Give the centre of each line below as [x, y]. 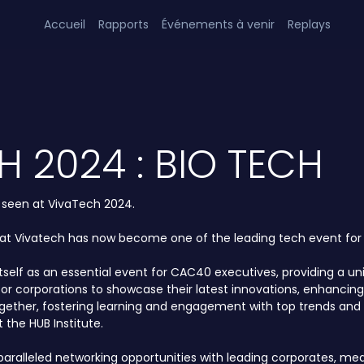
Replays [310, 24]
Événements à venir [219, 24]
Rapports [124, 24]
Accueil [65, 24]
